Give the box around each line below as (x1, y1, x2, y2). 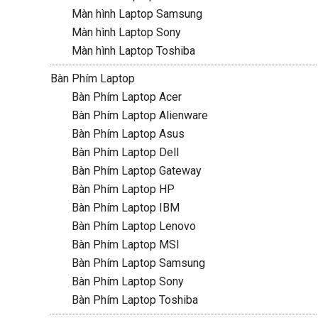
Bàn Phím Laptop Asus (71, 127, 185, 141)
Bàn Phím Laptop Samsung (71, 256, 205, 270)
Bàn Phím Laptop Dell (71, 146, 179, 159)
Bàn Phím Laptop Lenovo (71, 219, 196, 233)
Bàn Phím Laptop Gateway (71, 164, 202, 177)
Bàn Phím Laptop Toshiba (71, 293, 198, 307)
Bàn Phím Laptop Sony (71, 275, 184, 288)
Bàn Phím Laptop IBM (71, 201, 180, 214)
